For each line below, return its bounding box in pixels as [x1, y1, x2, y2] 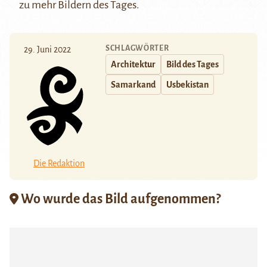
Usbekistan [166, 80, 209, 90]
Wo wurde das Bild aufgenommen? [18, 191, 221, 206]
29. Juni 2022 [24, 45, 71, 55]
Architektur [111, 60, 156, 70]
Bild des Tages [166, 60, 219, 70]
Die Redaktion [33, 158, 85, 168]
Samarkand [111, 80, 156, 90]
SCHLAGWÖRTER [105, 44, 169, 53]
